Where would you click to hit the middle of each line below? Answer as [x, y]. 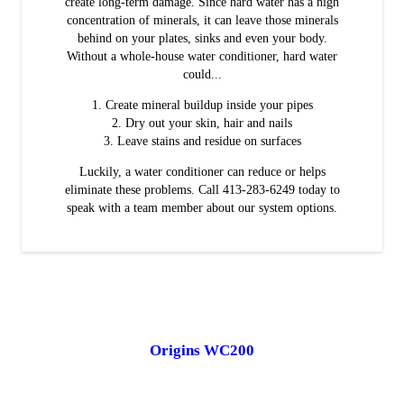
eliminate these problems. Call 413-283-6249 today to [202, 189]
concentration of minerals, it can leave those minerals [202, 20]
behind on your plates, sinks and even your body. [202, 38]
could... [202, 74]
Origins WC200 [202, 350]
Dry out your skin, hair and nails [209, 123]
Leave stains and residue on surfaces [209, 141]
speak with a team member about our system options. [202, 207]
